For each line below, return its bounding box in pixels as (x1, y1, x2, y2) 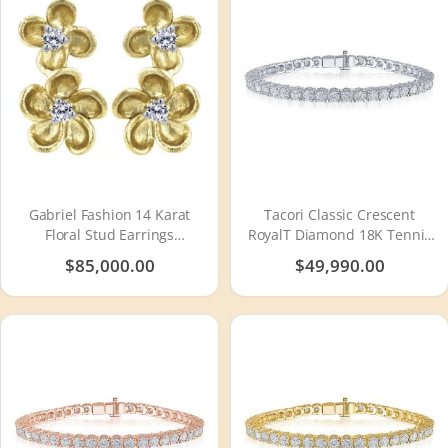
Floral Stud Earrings (44, 225, 175, 245)
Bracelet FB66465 (283, 245, 396, 265)
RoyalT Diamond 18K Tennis (247, 225, 432, 245)
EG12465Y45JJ (65, 245, 154, 265)
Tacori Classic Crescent (264, 205, 415, 225)
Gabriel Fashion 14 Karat (28, 205, 191, 225)
